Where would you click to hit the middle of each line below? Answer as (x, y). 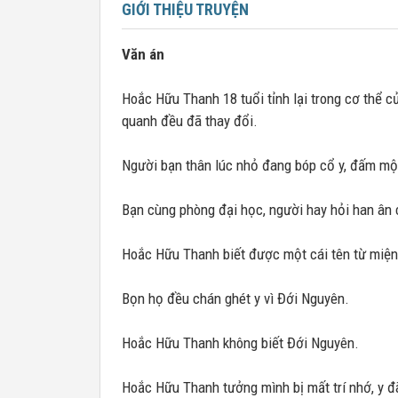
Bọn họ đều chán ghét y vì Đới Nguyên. (235, 298)
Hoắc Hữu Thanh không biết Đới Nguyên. (240, 343)
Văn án (143, 54)
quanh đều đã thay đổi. (190, 121)
